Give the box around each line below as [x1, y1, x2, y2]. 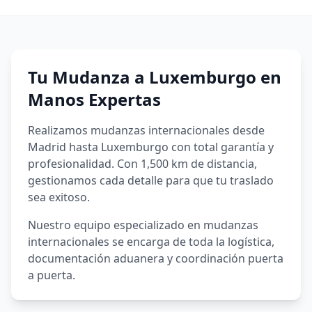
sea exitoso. [28, 189, 90, 205]
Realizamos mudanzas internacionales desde [28, 123, 265, 138]
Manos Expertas [28, 88, 161, 111]
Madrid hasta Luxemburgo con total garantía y [28, 139, 274, 155]
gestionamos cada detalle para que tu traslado [28, 173, 274, 188]
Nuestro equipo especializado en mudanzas [28, 217, 258, 233]
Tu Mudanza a [28, 65, 145, 88]
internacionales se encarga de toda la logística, [28, 234, 274, 249]
